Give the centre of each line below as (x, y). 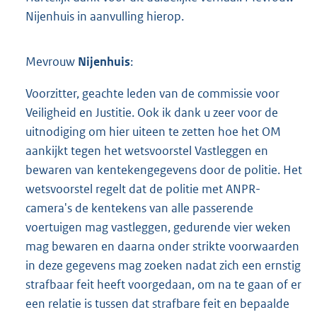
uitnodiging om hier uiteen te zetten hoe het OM (153, 131)
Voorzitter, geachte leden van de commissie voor (152, 93)
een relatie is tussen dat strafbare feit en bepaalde (157, 303)
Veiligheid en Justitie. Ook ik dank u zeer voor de (152, 112)
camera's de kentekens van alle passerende (139, 208)
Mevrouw (52, 61)
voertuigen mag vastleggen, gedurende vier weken (158, 227)
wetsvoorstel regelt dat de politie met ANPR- (143, 189)
